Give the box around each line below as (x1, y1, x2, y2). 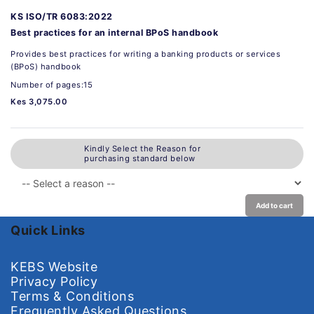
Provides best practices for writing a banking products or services (11, 48, 280, 59)
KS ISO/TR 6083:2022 (11, 11, 113, 22)
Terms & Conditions (11, 288, 134, 303)
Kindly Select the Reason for (84, 144, 200, 154)
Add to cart (256, 200, 293, 210)
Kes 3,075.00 (11, 96, 67, 107)
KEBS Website (11, 259, 97, 274)
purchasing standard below (84, 153, 196, 164)
